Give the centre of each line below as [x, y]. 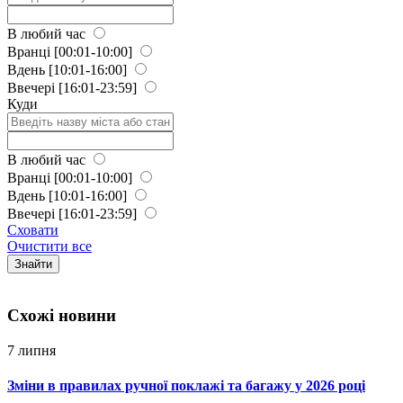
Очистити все [49, 246]
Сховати [33, 229]
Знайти [33, 264]
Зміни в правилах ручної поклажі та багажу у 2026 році [186, 386]
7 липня [31, 351]
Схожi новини [62, 316]
